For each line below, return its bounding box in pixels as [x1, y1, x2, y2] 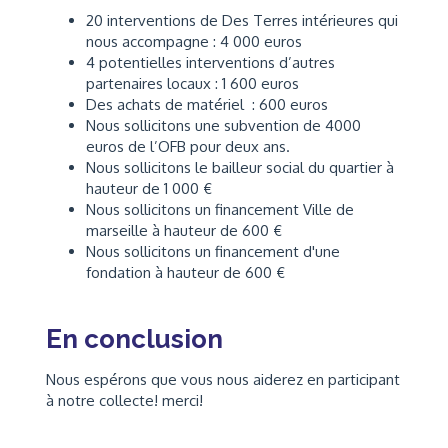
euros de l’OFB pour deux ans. [86, 136, 290, 156]
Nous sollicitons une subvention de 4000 [86, 115, 361, 135]
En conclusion [46, 323, 223, 354]
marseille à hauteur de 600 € [86, 220, 282, 240]
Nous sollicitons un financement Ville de [86, 199, 354, 219]
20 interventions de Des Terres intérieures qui [86, 10, 398, 30]
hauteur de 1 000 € [86, 178, 212, 198]
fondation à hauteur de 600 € [86, 262, 285, 282]
